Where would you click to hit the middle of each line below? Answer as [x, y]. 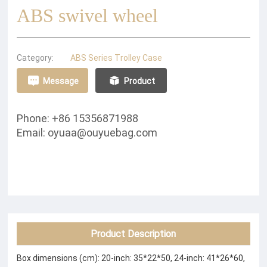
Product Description [133, 233]
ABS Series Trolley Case [117, 58]
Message [60, 80]
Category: [35, 58]
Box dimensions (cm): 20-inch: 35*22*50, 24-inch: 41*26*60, [131, 258]
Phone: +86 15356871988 [78, 118]
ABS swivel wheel [88, 15]
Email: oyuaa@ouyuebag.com [87, 132]
